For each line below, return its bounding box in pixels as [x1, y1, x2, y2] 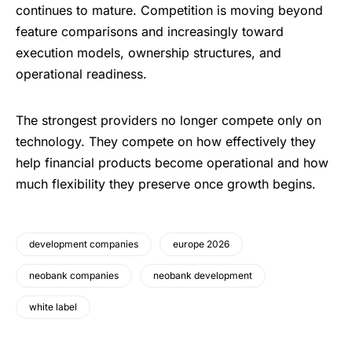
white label [29, 301, 77, 313]
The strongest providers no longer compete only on [16, 112, 321, 129]
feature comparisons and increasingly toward [16, 24, 284, 40]
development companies [29, 238, 138, 251]
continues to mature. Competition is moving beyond [16, 2, 323, 19]
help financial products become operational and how [16, 155, 328, 171]
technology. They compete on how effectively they [16, 134, 316, 150]
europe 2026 [173, 238, 229, 251]
